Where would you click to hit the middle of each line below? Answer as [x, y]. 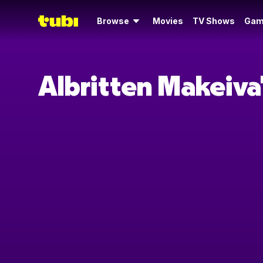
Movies [168, 21]
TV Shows [214, 21]
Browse [113, 21]
